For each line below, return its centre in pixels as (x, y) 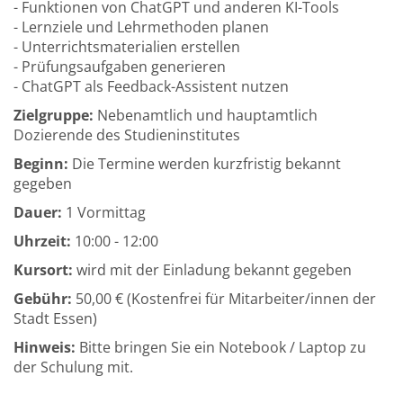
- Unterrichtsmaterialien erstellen (127, 47)
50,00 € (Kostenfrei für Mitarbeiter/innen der (224, 299)
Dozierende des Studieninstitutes (127, 135)
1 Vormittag (104, 212)
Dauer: (38, 212)
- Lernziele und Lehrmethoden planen (141, 27)
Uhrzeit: (42, 241)
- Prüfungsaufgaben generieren (120, 67)
